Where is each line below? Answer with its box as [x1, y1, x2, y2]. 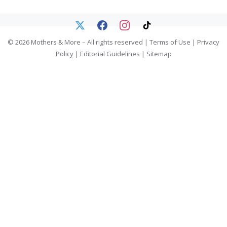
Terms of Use [149, 37, 191, 47]
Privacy [197, 37, 219, 47]
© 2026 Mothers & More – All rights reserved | [8, 37, 149, 47]
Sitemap [146, 49, 172, 59]
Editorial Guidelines [80, 49, 140, 59]
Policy [55, 49, 73, 59]
